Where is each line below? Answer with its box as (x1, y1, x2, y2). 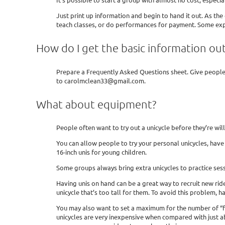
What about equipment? (36, 97, 156, 110)
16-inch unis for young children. (56, 147, 147, 156)
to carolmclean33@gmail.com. (56, 76, 146, 85)
